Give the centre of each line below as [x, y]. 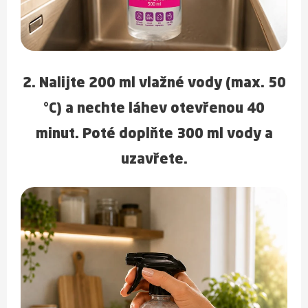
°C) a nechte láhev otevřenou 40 [154, 109]
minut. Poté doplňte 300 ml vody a [154, 135]
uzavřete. [154, 160]
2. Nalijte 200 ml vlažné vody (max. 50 [154, 84]
